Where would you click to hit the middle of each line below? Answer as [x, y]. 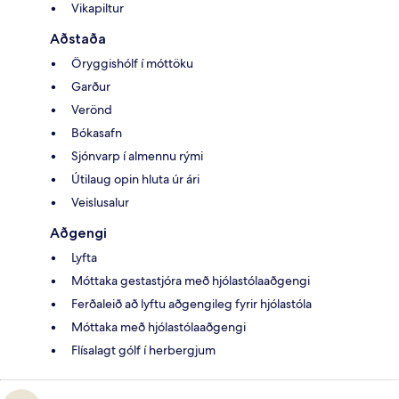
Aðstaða [78, 38]
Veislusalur [100, 202]
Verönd [92, 109]
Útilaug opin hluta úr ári [135, 179]
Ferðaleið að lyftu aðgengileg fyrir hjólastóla [191, 303]
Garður [91, 86]
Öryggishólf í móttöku [132, 63]
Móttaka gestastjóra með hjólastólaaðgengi [191, 280]
